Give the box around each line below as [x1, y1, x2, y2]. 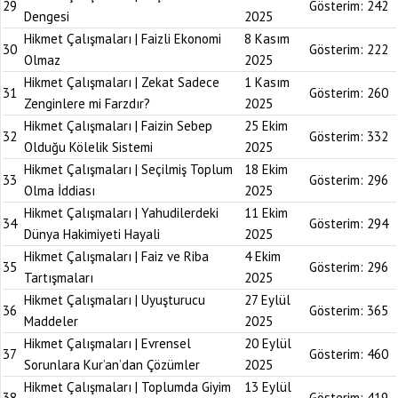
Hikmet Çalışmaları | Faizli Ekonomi [24, 30, 221, 47]
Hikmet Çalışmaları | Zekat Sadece [24, 74, 219, 91]
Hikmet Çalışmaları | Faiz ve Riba [24, 248, 209, 265]
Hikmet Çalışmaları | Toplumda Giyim [24, 378, 231, 395]
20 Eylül [244, 335, 291, 352]
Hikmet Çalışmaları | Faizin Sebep [24, 117, 212, 134]
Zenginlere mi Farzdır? [24, 95, 150, 112]
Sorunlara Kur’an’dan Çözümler [24, 356, 200, 373]
